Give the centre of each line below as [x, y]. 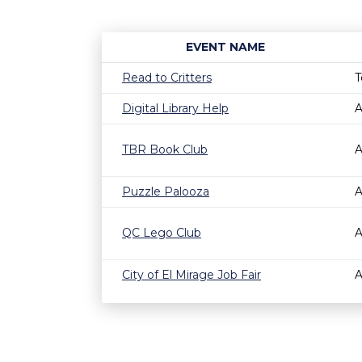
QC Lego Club [162, 233]
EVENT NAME [225, 47]
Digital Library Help [175, 108]
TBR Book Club [165, 149]
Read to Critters [167, 78]
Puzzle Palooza [166, 192]
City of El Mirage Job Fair [192, 275]
